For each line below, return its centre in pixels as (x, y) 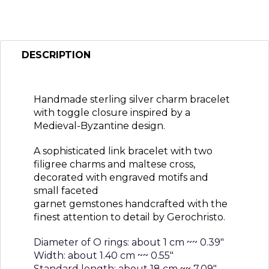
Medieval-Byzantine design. (99, 125)
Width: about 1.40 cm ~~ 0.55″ (104, 255)
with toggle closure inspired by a (112, 112)
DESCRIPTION (56, 55)
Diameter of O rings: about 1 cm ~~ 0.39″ (129, 242)
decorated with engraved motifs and (121, 177)
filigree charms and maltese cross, (114, 164)
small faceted (66, 190)
